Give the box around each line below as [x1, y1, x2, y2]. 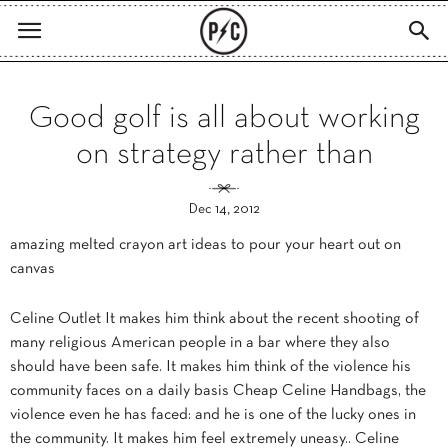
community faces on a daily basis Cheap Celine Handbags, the [10, 384, 426, 398]
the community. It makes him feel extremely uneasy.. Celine [10, 432, 399, 446]
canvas [10, 262, 55, 276]
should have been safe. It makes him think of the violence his [10, 360, 411, 374]
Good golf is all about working [28, 105, 420, 133]
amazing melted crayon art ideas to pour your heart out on [10, 238, 401, 252]
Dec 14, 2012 [188, 203, 260, 216]
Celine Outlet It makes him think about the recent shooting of [10, 312, 419, 326]
